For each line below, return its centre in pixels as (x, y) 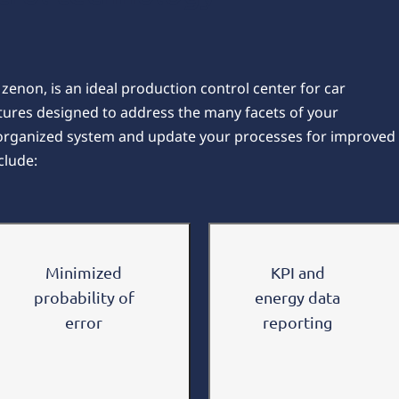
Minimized (84, 272)
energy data (297, 297)
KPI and (297, 272)
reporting (297, 322)
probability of (84, 297)
